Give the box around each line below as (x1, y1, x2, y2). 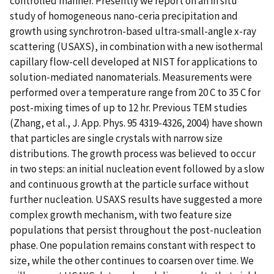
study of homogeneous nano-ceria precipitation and (10, 9, 238, 23)
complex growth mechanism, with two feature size (10, 207, 232, 221)
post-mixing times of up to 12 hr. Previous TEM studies (10, 100, 247, 114)
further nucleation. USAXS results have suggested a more (10, 192, 262, 206)
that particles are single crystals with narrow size (10, 131, 223, 145)
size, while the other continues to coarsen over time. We (10, 253, 254, 267)
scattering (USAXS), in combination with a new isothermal (10, 39, 263, 53)
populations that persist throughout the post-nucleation (10, 223, 261, 237)
